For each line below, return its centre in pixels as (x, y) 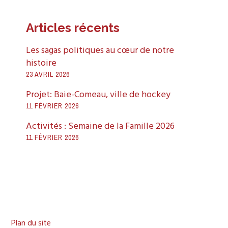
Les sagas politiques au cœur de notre (100, 51)
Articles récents (73, 28)
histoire (41, 64)
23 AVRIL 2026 (48, 75)
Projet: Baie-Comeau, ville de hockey (98, 95)
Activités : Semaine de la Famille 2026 (101, 127)
